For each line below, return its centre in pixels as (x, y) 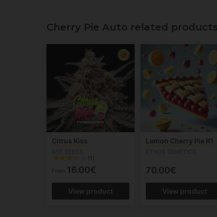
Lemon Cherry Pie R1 (180, 141)
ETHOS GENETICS (171, 152)
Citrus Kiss (70, 141)
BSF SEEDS (68, 152)
